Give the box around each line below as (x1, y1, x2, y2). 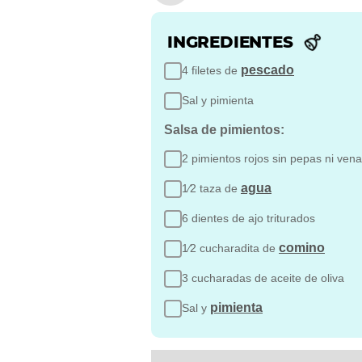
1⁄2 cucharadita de (182, 241, 279, 255)
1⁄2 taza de (182, 181, 241, 195)
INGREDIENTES (167, 32, 293, 52)
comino (279, 240, 325, 255)
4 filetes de (182, 63, 241, 77)
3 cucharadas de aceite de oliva (182, 271, 347, 284)
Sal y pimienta (182, 93, 254, 107)
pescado (241, 62, 294, 77)
